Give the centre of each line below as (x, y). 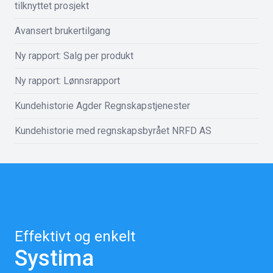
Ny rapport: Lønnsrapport (67, 81)
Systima (54, 258)
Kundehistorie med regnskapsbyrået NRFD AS (113, 131)
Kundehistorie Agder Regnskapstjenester (102, 106)
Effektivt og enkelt (75, 236)
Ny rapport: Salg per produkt (74, 56)
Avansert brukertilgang (62, 31)
